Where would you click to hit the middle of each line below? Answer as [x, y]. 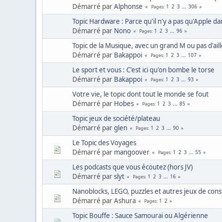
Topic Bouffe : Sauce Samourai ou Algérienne [140, 215]
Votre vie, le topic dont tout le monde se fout [140, 94]
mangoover [132, 152]
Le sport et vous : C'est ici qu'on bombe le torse [143, 70]
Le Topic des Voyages [104, 142]
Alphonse [128, 6]
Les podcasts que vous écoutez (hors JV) [133, 167]
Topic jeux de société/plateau [116, 118]
